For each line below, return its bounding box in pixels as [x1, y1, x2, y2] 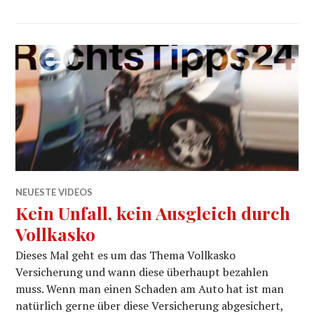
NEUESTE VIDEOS [15, 186, 93, 198]
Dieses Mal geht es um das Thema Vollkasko [15, 247, 236, 263]
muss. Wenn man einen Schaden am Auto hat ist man [15, 281, 285, 296]
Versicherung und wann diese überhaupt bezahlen [15, 264, 269, 280]
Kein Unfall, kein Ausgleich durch [15, 201, 291, 224]
